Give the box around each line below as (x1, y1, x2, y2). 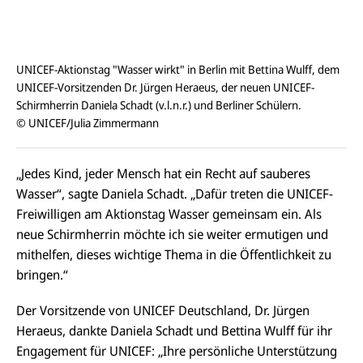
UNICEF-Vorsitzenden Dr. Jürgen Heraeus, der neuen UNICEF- (16, 79, 314, 96)
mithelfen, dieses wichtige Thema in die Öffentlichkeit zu (16, 245, 331, 263)
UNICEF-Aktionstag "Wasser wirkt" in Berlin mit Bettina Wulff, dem (16, 62, 340, 78)
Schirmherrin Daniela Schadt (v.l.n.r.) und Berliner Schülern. (16, 97, 301, 113)
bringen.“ (16, 265, 68, 284)
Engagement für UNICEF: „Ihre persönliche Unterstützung (16, 341, 337, 360)
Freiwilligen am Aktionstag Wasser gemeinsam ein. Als (16, 204, 322, 223)
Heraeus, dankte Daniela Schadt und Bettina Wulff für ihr (16, 321, 332, 340)
